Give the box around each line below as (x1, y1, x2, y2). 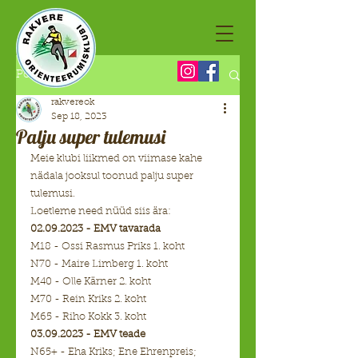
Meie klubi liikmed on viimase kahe (30, 153, 205, 164)
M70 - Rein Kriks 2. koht (30, 294, 146, 304)
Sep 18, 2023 (51, 112, 107, 121)
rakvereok (51, 97, 94, 107)
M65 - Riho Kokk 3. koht (30, 312, 146, 322)
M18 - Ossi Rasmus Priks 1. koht (30, 241, 185, 252)
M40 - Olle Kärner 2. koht (30, 276, 151, 287)
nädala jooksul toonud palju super (30, 171, 196, 181)
